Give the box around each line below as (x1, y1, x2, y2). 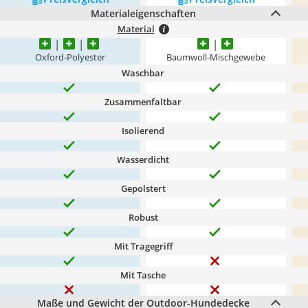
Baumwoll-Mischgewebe (166, 52, 265, 63)
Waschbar (122, 67, 164, 79)
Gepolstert (120, 182, 166, 195)
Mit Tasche (120, 269, 166, 281)
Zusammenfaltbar (104, 96, 181, 108)
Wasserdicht (117, 153, 169, 166)
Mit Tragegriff (113, 240, 173, 252)
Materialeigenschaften (90, 7, 196, 20)
